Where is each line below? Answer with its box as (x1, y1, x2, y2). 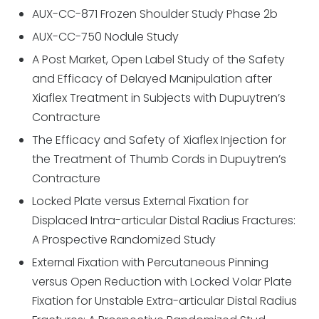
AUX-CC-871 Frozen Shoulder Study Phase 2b (32, 6, 278, 23)
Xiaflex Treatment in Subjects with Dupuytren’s (32, 90, 286, 107)
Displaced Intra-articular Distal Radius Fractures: (32, 212, 296, 229)
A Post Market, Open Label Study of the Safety (32, 51, 285, 68)
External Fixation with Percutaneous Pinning (32, 254, 268, 271)
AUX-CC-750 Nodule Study (32, 28, 179, 46)
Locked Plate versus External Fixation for (32, 193, 249, 210)
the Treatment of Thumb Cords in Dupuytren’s (32, 151, 286, 168)
